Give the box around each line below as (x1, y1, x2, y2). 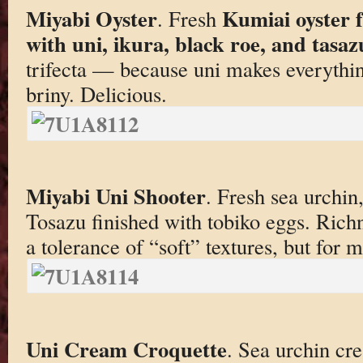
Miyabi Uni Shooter (25, 180, 206, 212)
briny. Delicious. (25, 79, 167, 108)
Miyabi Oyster (25, 2, 157, 34)
